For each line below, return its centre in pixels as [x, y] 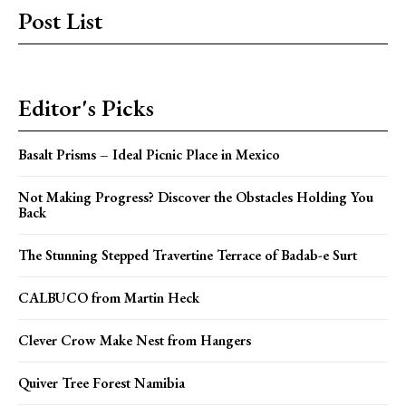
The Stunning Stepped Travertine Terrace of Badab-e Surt [188, 255]
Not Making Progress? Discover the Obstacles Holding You [196, 197]
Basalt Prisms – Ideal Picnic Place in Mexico [149, 154]
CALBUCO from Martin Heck [109, 297]
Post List [60, 20]
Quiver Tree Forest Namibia [101, 382]
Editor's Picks [86, 107]
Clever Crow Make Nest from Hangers [135, 340]
